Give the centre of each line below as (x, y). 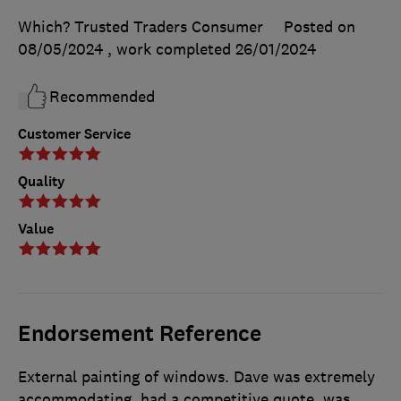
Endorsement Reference (140, 333)
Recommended (102, 96)
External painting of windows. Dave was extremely (196, 376)
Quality (42, 181)
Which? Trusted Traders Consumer (141, 26)
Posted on (320, 26)
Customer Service (74, 133)
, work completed (171, 49)
